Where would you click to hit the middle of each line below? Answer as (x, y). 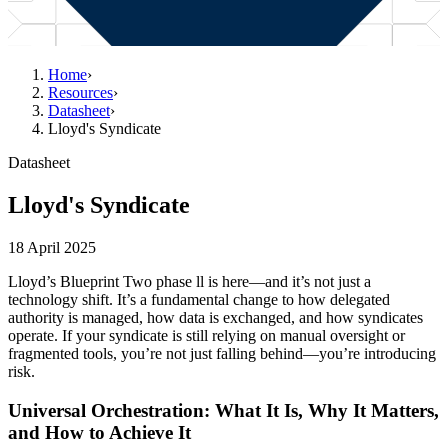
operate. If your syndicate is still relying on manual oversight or (206, 335)
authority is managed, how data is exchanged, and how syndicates (215, 317)
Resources (80, 92)
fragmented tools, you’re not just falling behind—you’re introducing (222, 353)
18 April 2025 (52, 247)
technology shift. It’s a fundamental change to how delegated (199, 299)
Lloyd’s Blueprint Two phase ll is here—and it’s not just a (189, 281)
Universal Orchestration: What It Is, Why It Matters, (223, 410)
